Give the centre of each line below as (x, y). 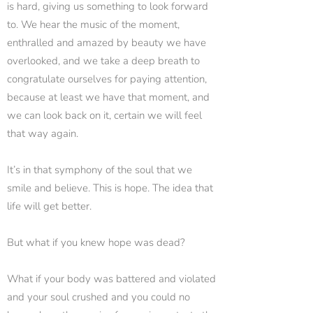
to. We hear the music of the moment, (93, 24)
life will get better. (49, 206)
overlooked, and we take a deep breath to (103, 61)
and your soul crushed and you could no (99, 297)
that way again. (43, 133)
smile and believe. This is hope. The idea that (110, 188)
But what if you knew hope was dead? (96, 242)
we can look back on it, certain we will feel (104, 115)
